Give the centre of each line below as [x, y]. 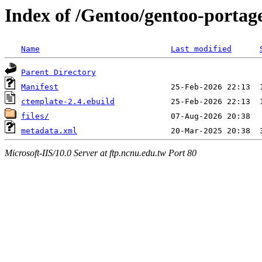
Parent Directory [58, 73]
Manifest [40, 87]
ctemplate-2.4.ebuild [68, 102]
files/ [35, 116]
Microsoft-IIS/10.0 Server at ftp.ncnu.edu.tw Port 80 [101, 153]
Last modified [201, 49]
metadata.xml [49, 131]
